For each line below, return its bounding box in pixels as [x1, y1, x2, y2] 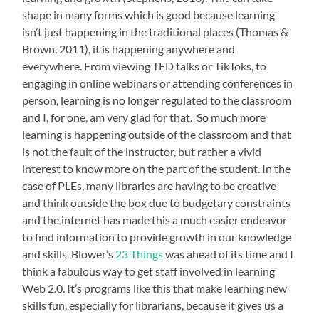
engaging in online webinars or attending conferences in [22, 76, 293, 90]
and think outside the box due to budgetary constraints [22, 196, 291, 210]
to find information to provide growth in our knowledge [22, 230, 292, 244]
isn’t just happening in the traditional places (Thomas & [22, 25, 289, 39]
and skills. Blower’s [22, 247, 116, 261]
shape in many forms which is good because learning [22, 8, 276, 22]
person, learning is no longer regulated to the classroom [22, 93, 292, 108]
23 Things [115, 247, 164, 261]
